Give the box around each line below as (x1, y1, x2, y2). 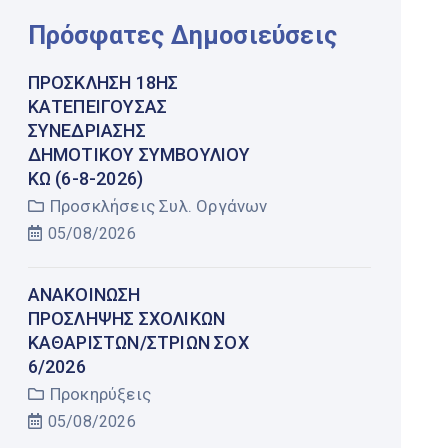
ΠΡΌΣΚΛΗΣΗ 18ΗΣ (27, 71, 179, 93)
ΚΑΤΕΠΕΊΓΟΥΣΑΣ (27, 95, 168, 117)
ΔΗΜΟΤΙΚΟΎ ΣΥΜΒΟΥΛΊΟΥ (27, 143, 251, 165)
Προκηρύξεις (49, 383, 152, 404)
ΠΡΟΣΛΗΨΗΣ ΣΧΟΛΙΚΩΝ (27, 307, 226, 329)
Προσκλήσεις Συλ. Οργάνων (49, 195, 268, 216)
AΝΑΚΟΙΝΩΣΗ (27, 283, 141, 305)
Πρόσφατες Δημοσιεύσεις (27, 20, 338, 50)
